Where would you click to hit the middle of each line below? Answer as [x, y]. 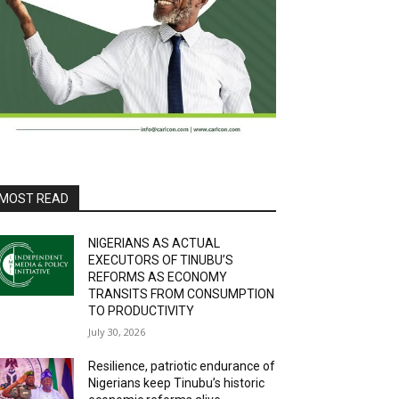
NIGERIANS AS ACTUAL [155, 243]
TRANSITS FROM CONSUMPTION [182, 294]
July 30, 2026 [117, 332]
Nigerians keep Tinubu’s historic [177, 383]
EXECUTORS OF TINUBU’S [161, 260]
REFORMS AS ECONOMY [158, 277]
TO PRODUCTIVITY [142, 311]
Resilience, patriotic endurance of [182, 366]
